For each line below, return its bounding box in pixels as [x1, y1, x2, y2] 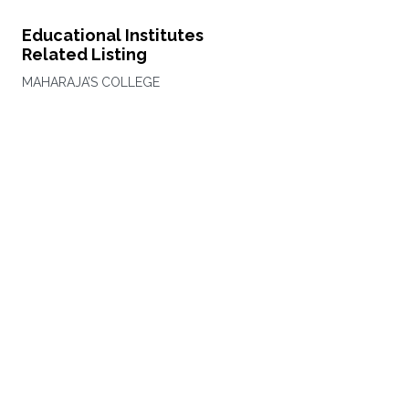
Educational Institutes [21, 26, 204, 45]
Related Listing [21, 45, 147, 64]
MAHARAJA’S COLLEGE [21, 75, 160, 89]
